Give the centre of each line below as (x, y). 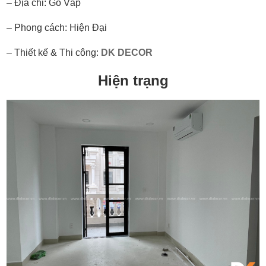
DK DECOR (127, 52)
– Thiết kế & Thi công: (54, 52)
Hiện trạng (133, 80)
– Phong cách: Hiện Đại (57, 27)
